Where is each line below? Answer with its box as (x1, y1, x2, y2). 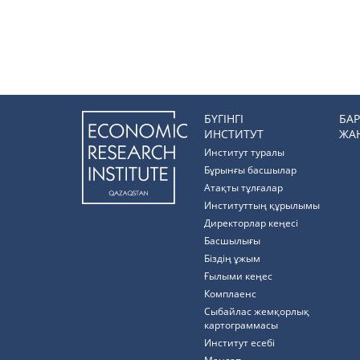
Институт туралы (204, 145, 284, 159)
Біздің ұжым (204, 252, 260, 265)
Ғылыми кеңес (204, 269, 272, 283)
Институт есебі (204, 336, 275, 350)
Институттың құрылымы (204, 198, 320, 212)
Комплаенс (204, 287, 256, 301)
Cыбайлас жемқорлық (204, 305, 309, 318)
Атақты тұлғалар (204, 181, 283, 194)
